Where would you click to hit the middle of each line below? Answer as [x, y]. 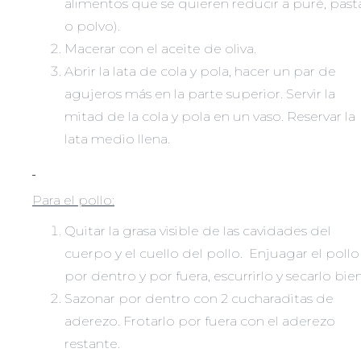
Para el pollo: [73, 201]
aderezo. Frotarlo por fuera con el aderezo [200, 322]
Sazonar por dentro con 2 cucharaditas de [199, 299]
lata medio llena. [117, 139]
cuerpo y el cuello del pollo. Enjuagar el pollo [212, 254]
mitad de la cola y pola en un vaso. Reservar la [210, 117]
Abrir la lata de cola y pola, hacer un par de [200, 72]
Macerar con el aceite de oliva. [160, 49]
